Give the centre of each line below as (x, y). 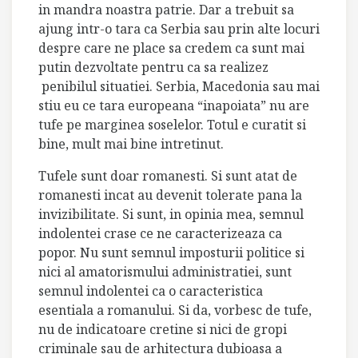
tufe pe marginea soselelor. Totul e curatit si (172, 125)
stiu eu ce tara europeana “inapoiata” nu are (174, 105)
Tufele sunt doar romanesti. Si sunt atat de (168, 176)
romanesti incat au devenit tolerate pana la (170, 195)
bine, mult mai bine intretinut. (131, 144)
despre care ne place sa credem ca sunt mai (171, 48)
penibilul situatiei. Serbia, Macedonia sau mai (179, 86)
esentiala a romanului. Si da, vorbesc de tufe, (175, 310)
